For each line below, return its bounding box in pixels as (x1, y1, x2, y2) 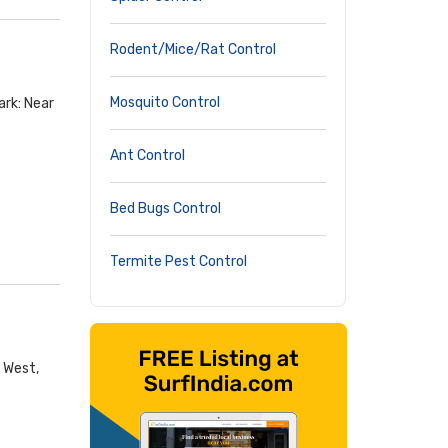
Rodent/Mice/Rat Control (110, 41, 276, 58)
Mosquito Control (110, 94, 220, 111)
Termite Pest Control (110, 253, 247, 270)
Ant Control (110, 147, 185, 164)
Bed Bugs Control (110, 200, 221, 217)
